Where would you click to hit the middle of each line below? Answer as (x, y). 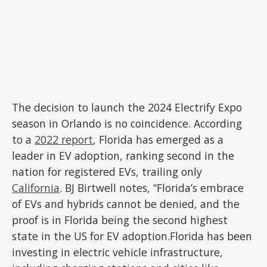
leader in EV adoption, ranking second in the (123, 156)
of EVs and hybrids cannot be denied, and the (126, 204)
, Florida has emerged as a (159, 140)
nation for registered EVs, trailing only (107, 172)
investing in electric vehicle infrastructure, (118, 252)
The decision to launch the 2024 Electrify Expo (127, 108)
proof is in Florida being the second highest (120, 220)
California (36, 188)
